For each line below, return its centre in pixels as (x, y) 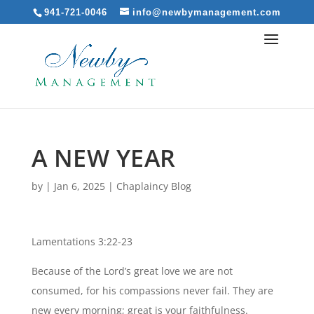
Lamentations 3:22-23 (82, 241)
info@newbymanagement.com (206, 12)
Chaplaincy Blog (153, 186)
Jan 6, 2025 (79, 186)
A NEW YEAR (103, 158)
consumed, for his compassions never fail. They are (152, 291)
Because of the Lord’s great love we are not (132, 271)
